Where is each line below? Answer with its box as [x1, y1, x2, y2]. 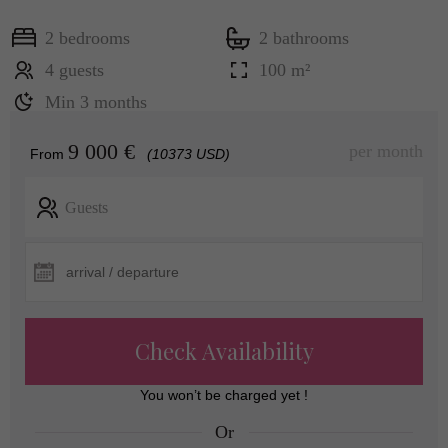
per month [349, 141, 423, 161]
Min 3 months [45, 92, 147, 112]
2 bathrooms [259, 28, 349, 48]
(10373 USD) [147, 146, 230, 162]
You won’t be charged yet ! [140, 387, 308, 403]
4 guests [45, 60, 104, 80]
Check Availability [134, 336, 314, 366]
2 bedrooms [45, 28, 130, 48]
